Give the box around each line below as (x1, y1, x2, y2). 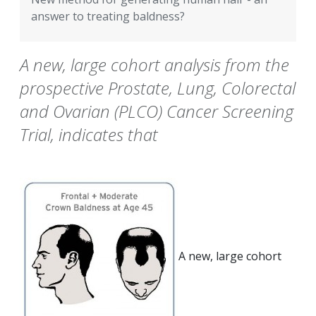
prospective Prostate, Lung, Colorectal (20, 76, 296, 100)
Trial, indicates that (20, 123, 158, 147)
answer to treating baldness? (31, 8, 185, 25)
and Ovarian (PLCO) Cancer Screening (20, 99, 293, 123)
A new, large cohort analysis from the (20, 53, 289, 77)
